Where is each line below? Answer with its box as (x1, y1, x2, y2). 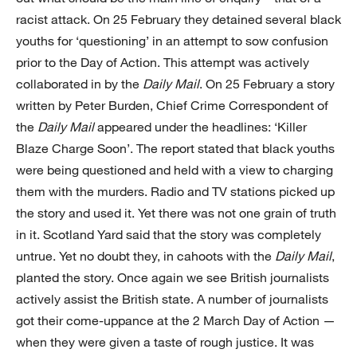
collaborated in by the (16, 76, 143, 92)
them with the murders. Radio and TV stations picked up (16, 183, 335, 200)
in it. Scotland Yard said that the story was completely (16, 226, 321, 243)
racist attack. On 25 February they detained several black (16, 11, 341, 28)
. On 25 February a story (199, 76, 335, 92)
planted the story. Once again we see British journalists (16, 269, 329, 286)
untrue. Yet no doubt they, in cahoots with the (16, 248, 275, 265)
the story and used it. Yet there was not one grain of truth (16, 205, 336, 222)
